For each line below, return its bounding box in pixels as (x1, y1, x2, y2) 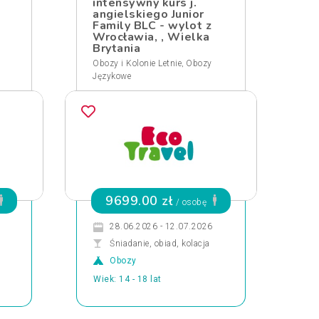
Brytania (93, 41, 140, 56)
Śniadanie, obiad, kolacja (110, 239, 210, 249)
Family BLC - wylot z (93, 18, 211, 33)
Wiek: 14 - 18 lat (93, 274, 162, 284)
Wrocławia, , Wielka (93, 29, 210, 45)
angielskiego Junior (93, 6, 204, 22)
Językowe (93, 71, 131, 81)
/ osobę (173, 197, 209, 207)
